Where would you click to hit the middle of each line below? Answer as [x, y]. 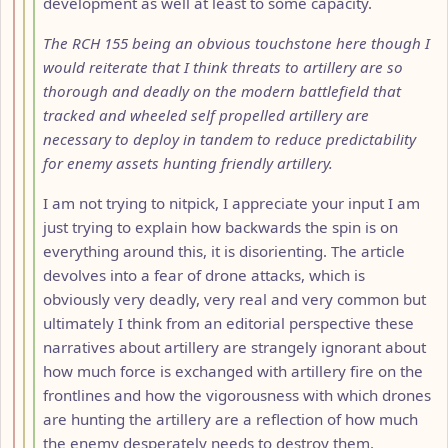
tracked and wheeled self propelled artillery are [206, 114]
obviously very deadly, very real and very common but [234, 298]
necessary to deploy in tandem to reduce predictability [229, 138]
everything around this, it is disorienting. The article [224, 250]
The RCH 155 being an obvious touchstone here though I [236, 42]
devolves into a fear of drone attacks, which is [204, 274]
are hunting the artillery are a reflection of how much [230, 418]
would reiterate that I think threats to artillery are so [223, 66]
